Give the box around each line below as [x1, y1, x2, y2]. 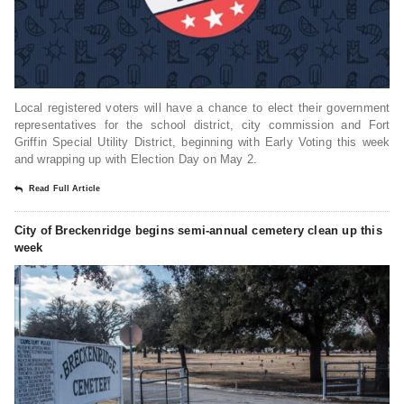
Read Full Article [28, 184, 101, 194]
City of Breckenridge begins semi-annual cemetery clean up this [14, 224, 382, 238]
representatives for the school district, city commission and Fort [14, 118, 390, 133]
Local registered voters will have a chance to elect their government [14, 101, 390, 115]
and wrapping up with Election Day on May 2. [14, 152, 258, 167]
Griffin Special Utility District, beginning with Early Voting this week [14, 135, 390, 150]
